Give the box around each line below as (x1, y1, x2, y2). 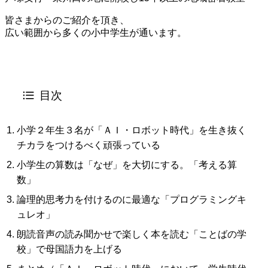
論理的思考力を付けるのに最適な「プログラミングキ (17, 194, 246, 205)
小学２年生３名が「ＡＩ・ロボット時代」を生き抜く (17, 124, 246, 135)
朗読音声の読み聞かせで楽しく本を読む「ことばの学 (17, 229, 246, 239)
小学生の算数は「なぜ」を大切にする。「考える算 (17, 159, 237, 170)
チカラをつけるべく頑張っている (17, 139, 160, 150)
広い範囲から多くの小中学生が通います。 (5, 27, 187, 38)
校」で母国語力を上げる (17, 243, 122, 254)
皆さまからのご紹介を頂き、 (5, 14, 129, 25)
